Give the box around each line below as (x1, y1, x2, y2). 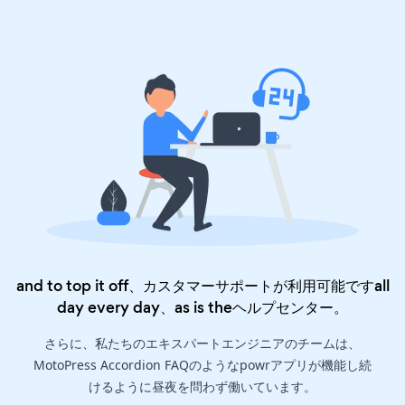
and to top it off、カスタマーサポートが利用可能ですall (15, 275, 390, 297)
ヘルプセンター (232, 297, 334, 319)
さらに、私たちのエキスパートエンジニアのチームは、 (44, 334, 361, 353)
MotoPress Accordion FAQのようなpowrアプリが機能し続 (33, 356, 372, 374)
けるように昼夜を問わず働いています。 (89, 378, 316, 396)
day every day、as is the (57, 297, 232, 319)
